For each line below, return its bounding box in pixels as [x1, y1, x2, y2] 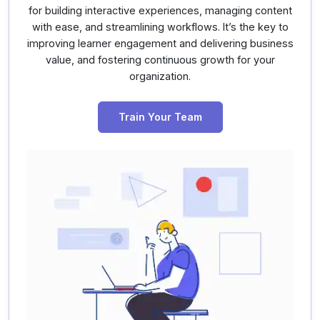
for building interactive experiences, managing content [28, 4, 292, 17]
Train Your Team [118, 111, 202, 124]
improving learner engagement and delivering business [26, 37, 294, 50]
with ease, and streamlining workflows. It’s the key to [31, 21, 289, 34]
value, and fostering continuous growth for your [45, 54, 275, 66]
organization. [129, 70, 191, 83]
